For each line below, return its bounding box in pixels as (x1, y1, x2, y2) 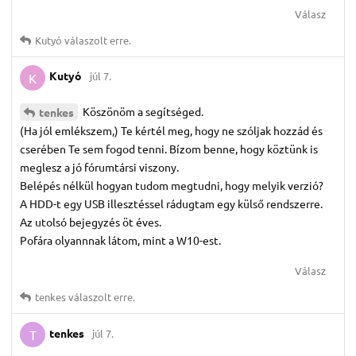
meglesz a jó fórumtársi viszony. (20, 160, 179, 175)
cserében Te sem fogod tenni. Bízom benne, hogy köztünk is (20, 141, 318, 157)
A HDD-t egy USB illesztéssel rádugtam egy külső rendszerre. (20, 196, 323, 211)
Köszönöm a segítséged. (80, 103, 203, 118)
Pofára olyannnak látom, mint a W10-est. (20, 233, 221, 248)
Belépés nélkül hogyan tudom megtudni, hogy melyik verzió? (20, 178, 323, 193)
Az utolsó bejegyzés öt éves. (20, 215, 161, 230)
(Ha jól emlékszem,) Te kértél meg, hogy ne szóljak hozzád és (20, 123, 323, 138)
